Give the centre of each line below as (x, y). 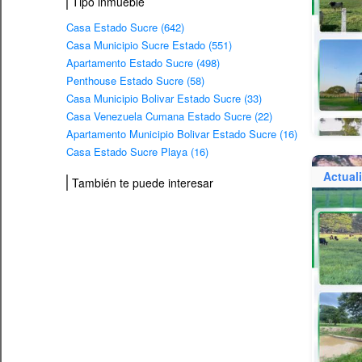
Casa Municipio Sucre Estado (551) (149, 45)
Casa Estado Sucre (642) (125, 27)
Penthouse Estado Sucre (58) (135, 81)
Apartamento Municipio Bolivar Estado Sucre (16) (182, 134)
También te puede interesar (143, 183)
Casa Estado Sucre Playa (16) (137, 152)
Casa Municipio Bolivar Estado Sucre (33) (164, 99)
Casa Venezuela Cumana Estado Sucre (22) (169, 116)
